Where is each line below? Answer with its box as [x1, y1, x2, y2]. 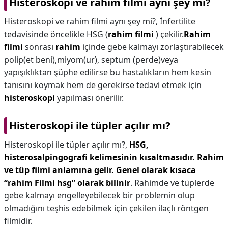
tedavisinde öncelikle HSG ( [4, 28, 108, 40]
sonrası [23, 41, 55, 52]
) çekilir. [154, 28, 184, 40]
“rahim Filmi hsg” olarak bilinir [4, 177, 130, 188]
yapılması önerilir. [55, 92, 124, 103]
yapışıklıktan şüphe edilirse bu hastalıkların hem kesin [4, 67, 211, 78]
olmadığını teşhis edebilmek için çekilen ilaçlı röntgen [4, 203, 209, 214]
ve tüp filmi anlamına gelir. [4, 164, 114, 176]
